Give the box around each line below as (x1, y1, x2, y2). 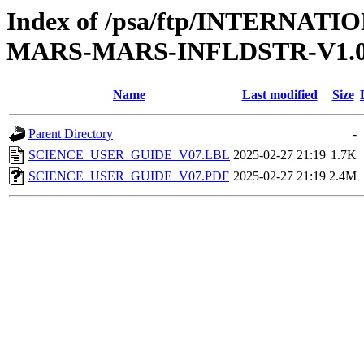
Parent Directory (28, 127, 113, 141)
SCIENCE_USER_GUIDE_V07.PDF (28, 169, 229, 184)
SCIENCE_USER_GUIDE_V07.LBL (28, 148, 230, 162)
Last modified (241, 88, 318, 102)
